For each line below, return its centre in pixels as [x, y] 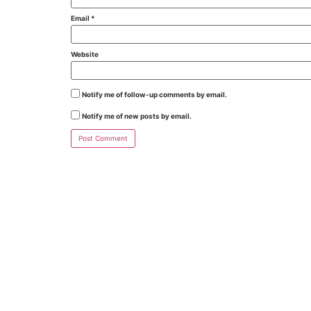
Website [85, 54]
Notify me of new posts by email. [137, 116]
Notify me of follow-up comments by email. [154, 94]
